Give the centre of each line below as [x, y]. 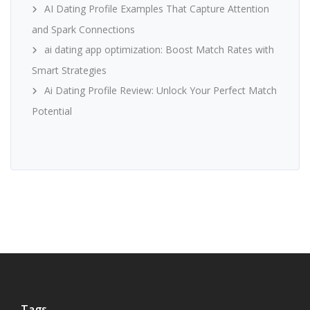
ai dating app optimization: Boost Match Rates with [159, 50]
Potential [52, 111]
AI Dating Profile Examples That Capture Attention [157, 9]
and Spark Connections [83, 30]
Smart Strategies [69, 71]
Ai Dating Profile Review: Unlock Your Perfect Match [161, 91]
